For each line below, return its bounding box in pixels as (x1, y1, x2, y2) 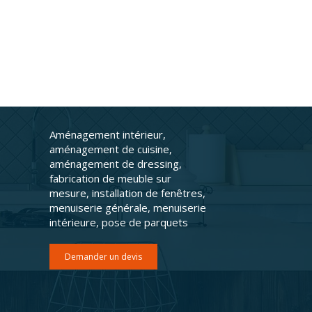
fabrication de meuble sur (49, 171, 171, 185)
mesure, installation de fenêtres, (49, 186, 205, 200)
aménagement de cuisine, (49, 142, 172, 156)
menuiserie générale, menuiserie (49, 201, 206, 214)
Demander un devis (65, 251, 142, 263)
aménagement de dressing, (49, 157, 182, 171)
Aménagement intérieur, (49, 127, 166, 141)
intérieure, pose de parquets (49, 215, 188, 229)
